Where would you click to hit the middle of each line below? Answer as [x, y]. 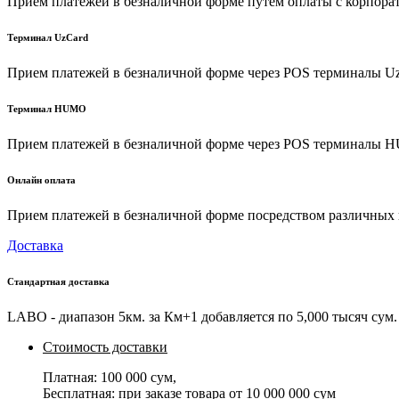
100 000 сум [137, 378]
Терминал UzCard [48, 38]
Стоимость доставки [105, 347]
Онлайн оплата [41, 180]
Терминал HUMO [47, 109]
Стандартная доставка [58, 282]
